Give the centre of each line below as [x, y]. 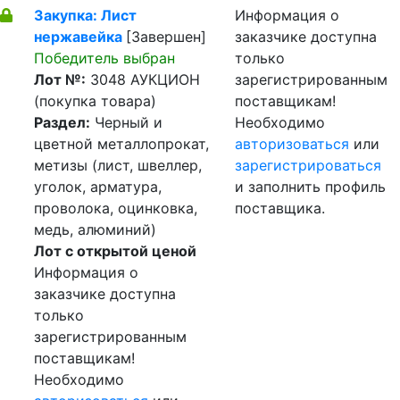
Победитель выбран [104, 58]
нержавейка [80, 37]
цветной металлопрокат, [121, 144]
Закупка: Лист [85, 15]
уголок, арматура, [98, 187]
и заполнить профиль [310, 187]
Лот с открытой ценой [115, 251]
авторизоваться [292, 144]
